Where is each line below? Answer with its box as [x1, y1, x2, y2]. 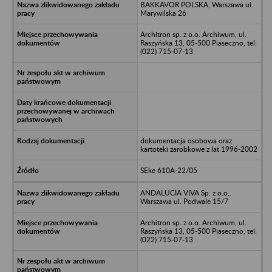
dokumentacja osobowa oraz [140, 135, 232, 145]
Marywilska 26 [140, 8, 186, 18]
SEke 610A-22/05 [140, 165, 197, 175]
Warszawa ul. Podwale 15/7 [140, 196, 228, 206]
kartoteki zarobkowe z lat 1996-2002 [140, 144, 257, 154]
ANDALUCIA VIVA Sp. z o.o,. [140, 188, 231, 197]
